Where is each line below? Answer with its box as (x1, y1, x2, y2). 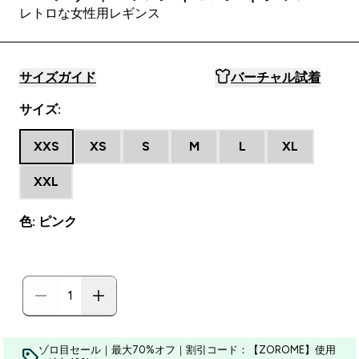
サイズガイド (19, 71, 96, 84)
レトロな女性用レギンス (19, 6, 160, 20)
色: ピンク (19, 215, 77, 228)
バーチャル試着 (231, 71, 321, 84)
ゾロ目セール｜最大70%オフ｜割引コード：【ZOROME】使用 (38, 344, 336, 356)
